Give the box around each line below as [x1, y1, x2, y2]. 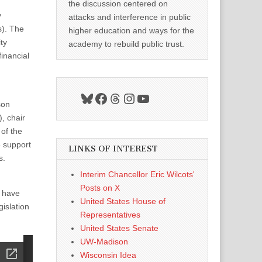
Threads [108, 89, 158, 106]
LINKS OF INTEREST [68, 144, 158, 154]
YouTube [136, 89, 190, 106]
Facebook [94, 89, 154, 106]
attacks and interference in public [68, 12, 191, 22]
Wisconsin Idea [80, 250, 136, 260]
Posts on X [80, 183, 120, 192]
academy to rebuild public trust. [68, 39, 184, 49]
